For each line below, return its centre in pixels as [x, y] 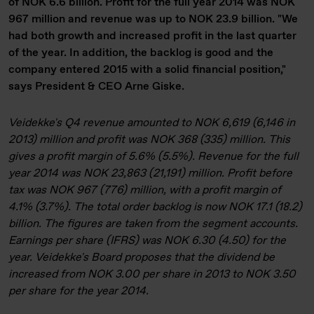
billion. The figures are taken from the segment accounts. [153, 224]
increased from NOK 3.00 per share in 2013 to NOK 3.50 [152, 274]
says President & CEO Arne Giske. [96, 87]
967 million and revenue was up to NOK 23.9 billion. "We [153, 19]
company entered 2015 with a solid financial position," [147, 70]
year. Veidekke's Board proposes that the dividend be [142, 258]
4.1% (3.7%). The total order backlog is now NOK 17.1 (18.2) [155, 207]
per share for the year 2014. [78, 291]
